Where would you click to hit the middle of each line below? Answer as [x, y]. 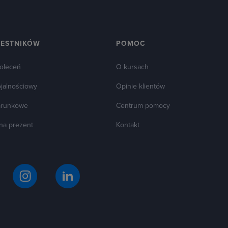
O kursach [133, 67]
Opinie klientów [141, 86]
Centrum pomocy [143, 106]
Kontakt [128, 125]
